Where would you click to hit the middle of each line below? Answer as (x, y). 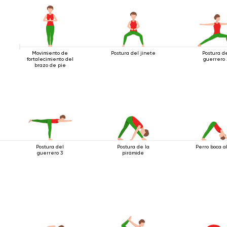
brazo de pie (50, 65)
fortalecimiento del (50, 59)
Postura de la (133, 146)
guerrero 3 (50, 153)
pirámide (133, 153)
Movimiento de (50, 53)
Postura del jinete (133, 53)
